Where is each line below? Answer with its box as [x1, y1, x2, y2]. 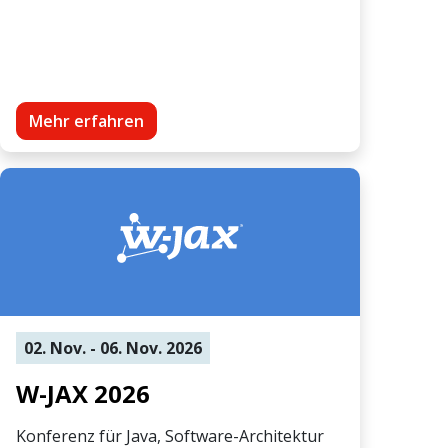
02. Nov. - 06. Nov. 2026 [24, 336, 202, 359]
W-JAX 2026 [16, 376, 150, 410]
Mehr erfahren [29, 109, 144, 132]
